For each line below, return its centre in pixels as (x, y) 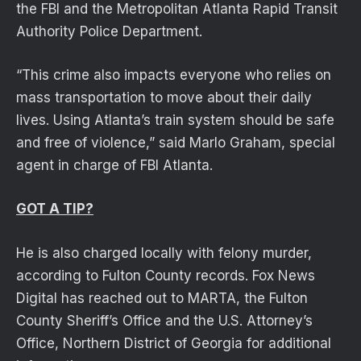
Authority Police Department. (109, 32)
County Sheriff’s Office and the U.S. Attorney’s (164, 320)
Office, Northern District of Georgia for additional (174, 343)
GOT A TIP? (55, 209)
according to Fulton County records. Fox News (166, 275)
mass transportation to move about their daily (164, 98)
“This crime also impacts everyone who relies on (174, 75)
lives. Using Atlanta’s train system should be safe (175, 120)
